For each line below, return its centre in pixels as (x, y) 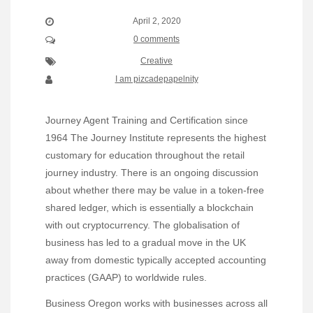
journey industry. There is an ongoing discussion (152, 173)
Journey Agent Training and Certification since (147, 121)
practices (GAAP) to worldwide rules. (126, 278)
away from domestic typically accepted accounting (156, 260)
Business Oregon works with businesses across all (156, 303)
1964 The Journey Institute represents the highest (156, 138)
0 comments (156, 39)
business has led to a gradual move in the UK (146, 243)
